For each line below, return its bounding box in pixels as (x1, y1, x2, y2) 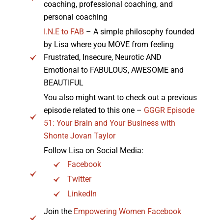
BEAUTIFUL (43, 78, 83, 87)
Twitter (67, 174, 91, 184)
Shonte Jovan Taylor (43, 131, 115, 140)
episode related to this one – (43, 105, 144, 115)
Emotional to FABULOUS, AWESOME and (43, 65, 184, 75)
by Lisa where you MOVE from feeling (43, 39, 174, 49)
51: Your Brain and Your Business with (43, 118, 175, 128)
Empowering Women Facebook (73, 206, 181, 216)
